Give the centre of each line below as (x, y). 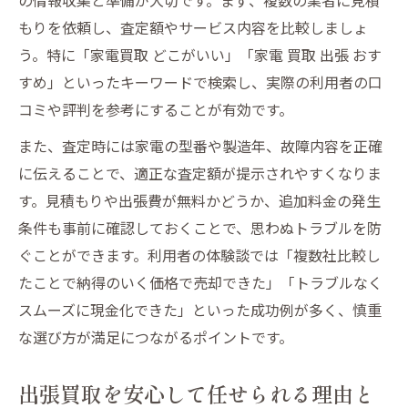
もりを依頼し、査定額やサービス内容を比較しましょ (193, 27)
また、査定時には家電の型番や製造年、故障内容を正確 (200, 145)
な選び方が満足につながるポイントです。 (156, 337)
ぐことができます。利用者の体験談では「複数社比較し (199, 255)
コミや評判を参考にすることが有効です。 (156, 109)
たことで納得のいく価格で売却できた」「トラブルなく (200, 282)
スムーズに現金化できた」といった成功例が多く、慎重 (200, 309)
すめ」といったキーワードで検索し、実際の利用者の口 (200, 82)
